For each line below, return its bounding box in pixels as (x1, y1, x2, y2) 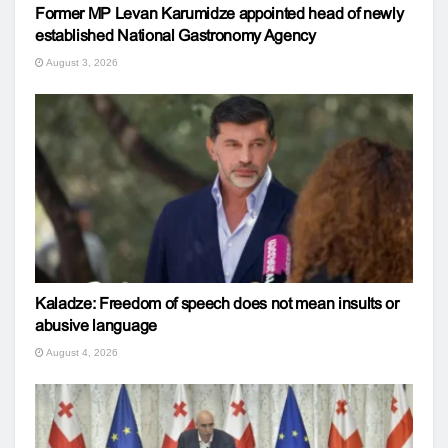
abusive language (35, 317, 157, 334)
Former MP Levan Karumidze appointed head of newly (35, 5, 404, 22)
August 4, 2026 (44, 347, 118, 358)
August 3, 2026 (44, 57, 118, 68)
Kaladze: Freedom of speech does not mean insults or (35, 295, 399, 312)
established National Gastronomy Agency (35, 27, 316, 44)
